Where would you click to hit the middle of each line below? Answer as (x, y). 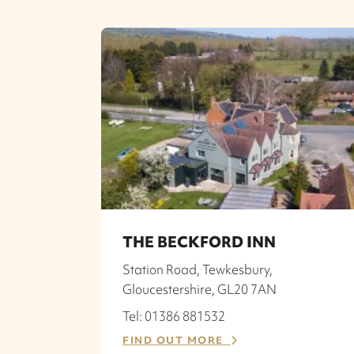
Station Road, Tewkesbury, (198, 269)
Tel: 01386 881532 (174, 316)
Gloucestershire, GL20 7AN (200, 289)
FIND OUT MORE (177, 340)
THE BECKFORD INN (199, 241)
